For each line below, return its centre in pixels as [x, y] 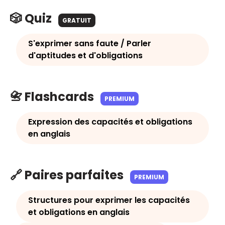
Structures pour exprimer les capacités [109, 200]
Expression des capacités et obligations [110, 122]
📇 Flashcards [53, 97]
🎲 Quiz [32, 18]
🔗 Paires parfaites [68, 175]
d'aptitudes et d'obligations [85, 55]
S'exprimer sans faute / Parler [90, 43]
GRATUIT [77, 20]
